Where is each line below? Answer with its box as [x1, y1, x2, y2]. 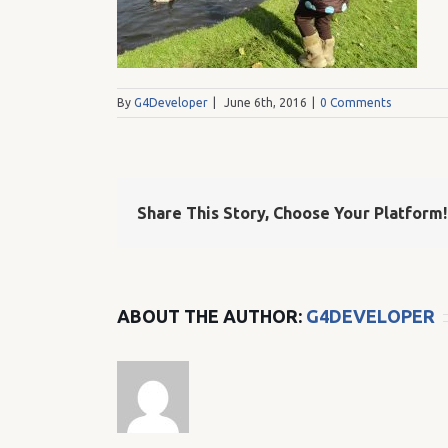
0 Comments [320, 96, 391, 109]
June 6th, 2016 [224, 96, 307, 109]
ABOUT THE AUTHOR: [117, 306, 306, 326]
